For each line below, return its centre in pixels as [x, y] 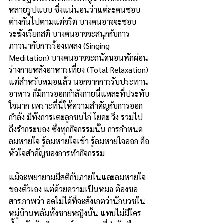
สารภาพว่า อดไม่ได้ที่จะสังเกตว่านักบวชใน [77, 201]
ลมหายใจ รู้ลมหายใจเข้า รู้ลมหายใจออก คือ [79, 141]
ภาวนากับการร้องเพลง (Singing [60, 46]
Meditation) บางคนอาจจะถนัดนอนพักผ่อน [79, 58]
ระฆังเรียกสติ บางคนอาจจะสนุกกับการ [69, 34]
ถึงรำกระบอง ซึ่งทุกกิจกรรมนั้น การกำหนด [76, 129]
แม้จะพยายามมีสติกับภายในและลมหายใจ [77, 177]
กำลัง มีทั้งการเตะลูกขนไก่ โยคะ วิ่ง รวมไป [76, 117]
